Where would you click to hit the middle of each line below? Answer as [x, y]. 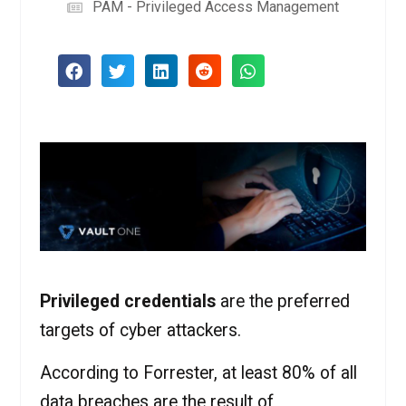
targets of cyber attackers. [140, 331]
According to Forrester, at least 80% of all [198, 372]
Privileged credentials [127, 302]
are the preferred [282, 302]
